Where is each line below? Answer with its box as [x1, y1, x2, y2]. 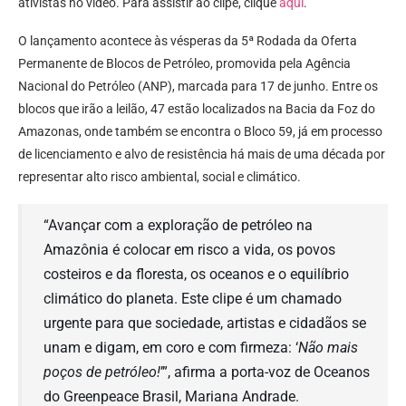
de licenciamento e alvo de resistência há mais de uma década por [18, 147, 385, 162]
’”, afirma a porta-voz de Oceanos [160, 363, 370, 382]
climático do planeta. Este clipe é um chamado [43, 290, 342, 308]
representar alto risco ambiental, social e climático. [18, 169, 301, 185]
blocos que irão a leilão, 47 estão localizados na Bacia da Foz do [18, 101, 375, 117]
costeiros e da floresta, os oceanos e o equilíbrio [43, 266, 349, 284]
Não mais [298, 339, 358, 357]
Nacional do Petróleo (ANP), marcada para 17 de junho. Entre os [18, 79, 378, 94]
